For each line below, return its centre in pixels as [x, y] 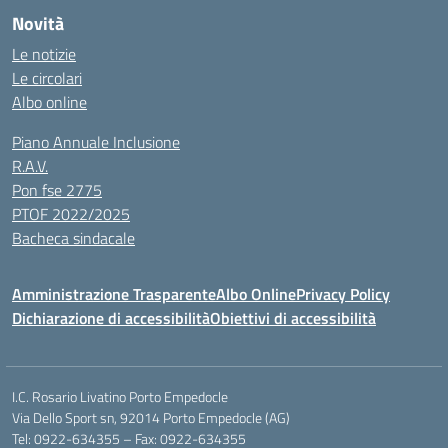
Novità [38, 23]
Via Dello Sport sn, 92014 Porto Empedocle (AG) [151, 417]
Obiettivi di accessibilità [293, 318]
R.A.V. [30, 166]
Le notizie [44, 54]
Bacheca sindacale [73, 238]
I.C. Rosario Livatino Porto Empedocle [120, 396]
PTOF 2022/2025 [71, 214]
